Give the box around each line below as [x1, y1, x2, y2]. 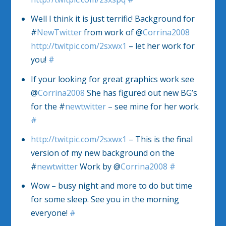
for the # [30, 100, 65, 112]
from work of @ [81, 27, 143, 38]
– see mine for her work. [105, 100, 200, 112]
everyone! [30, 207, 70, 218]
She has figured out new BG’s [84, 87, 197, 98]
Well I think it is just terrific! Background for [30, 13, 195, 25]
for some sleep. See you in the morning [30, 193, 179, 205]
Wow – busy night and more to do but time [30, 180, 192, 191]
